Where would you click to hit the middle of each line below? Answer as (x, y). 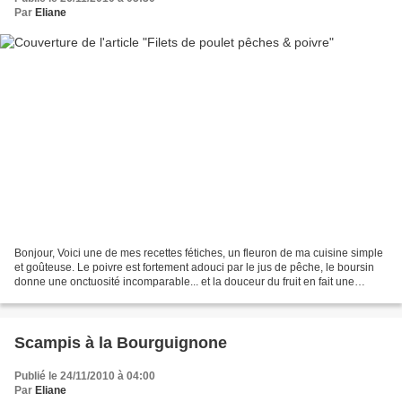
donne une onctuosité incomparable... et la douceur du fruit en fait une (184, 281)
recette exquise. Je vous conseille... (100, 296)
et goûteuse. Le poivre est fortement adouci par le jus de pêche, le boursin (194, 267)
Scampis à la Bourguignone (121, 342)
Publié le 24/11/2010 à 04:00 (85, 376)
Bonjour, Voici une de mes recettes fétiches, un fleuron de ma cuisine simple (199, 253)
